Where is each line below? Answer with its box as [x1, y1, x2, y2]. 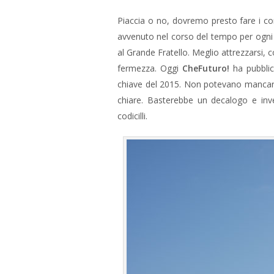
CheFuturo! [182, 62, 229, 74]
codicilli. [117, 110, 150, 122]
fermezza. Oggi [117, 62, 182, 74]
